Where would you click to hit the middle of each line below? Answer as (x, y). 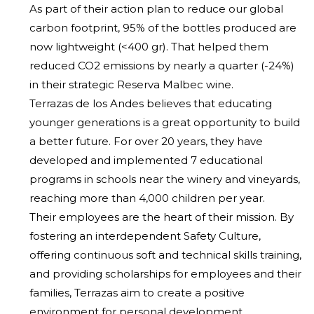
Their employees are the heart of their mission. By (162, 217)
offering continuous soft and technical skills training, (165, 254)
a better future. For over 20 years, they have (146, 141)
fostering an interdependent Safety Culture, (145, 235)
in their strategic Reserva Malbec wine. (131, 84)
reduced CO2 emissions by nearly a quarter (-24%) (162, 65)
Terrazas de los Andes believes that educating (151, 103)
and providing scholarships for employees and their (165, 273)
